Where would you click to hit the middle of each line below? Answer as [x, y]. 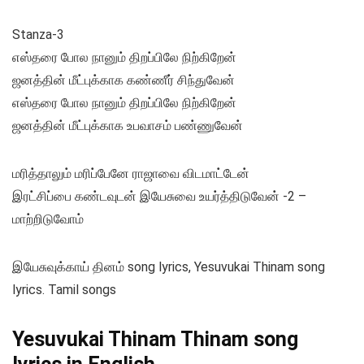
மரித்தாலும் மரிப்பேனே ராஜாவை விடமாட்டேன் [131, 174]
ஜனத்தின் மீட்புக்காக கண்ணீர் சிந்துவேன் [123, 80]
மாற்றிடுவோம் [48, 219]
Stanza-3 [38, 35]
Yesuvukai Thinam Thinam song [155, 340]
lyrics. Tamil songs [64, 290]
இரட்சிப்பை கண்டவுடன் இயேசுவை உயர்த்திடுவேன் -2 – [159, 197]
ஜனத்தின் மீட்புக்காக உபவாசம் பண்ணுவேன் [128, 126]
